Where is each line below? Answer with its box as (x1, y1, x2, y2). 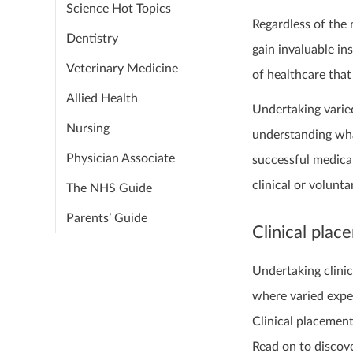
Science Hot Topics (66, 2, 171, 15)
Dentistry (66, 32, 118, 45)
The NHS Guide (66, 182, 152, 195)
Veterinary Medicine (66, 62, 178, 75)
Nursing (66, 122, 110, 135)
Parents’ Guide (66, 212, 147, 225)
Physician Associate (66, 152, 175, 165)
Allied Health (66, 92, 138, 105)
